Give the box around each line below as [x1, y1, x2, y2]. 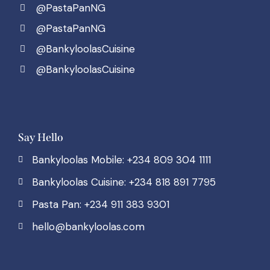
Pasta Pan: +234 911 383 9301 [31, 197, 169, 211]
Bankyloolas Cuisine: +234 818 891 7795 [31, 175, 216, 189]
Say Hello [18, 130, 63, 144]
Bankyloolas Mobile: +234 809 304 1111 [31, 152, 211, 166]
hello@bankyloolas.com [31, 219, 145, 233]
